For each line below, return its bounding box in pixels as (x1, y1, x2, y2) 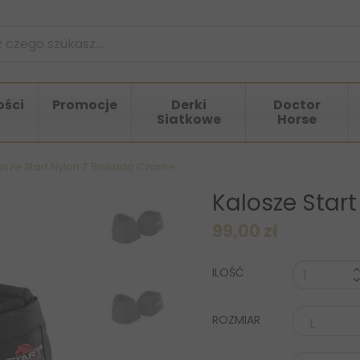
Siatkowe (156, 110, 221, 129)
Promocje (52, 96, 117, 115)
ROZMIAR (212, 312, 264, 329)
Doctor (273, 96, 321, 115)
